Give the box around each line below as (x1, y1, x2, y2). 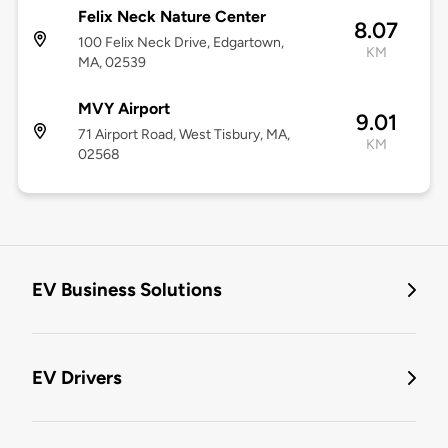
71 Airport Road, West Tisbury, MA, (77, 126, 290, 144)
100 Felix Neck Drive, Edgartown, (77, 34, 284, 52)
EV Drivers (32, 366, 122, 390)
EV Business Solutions (32, 278, 222, 302)
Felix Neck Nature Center (77, 7, 266, 27)
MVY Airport (77, 99, 170, 119)
